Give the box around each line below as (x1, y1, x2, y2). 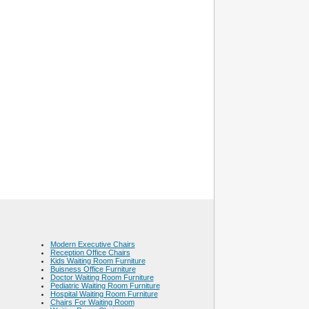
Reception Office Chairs (50, 248, 130, 257)
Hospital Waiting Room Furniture (50, 290, 158, 298)
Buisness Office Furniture (50, 265, 136, 273)
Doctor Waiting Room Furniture (50, 273, 154, 281)
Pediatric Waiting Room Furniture (50, 281, 160, 290)
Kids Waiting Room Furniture (50, 257, 146, 265)
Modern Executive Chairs (50, 240, 135, 248)
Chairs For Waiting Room (50, 298, 134, 306)
